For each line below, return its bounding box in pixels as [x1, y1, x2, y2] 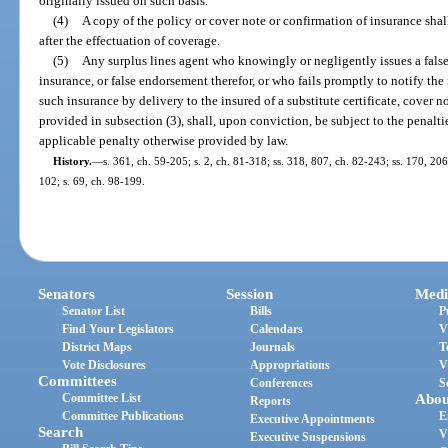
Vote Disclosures [62, 358, 147, 373]
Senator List [62, 304, 126, 319]
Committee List [62, 391, 142, 406]
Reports [250, 394, 292, 409]
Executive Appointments [250, 412, 376, 427]
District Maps [62, 340, 133, 355]
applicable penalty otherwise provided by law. [39, 132, 289, 148]
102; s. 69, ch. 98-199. [39, 174, 146, 187]
